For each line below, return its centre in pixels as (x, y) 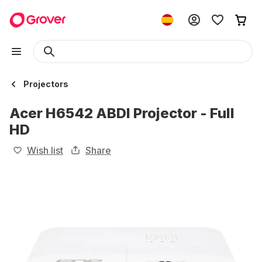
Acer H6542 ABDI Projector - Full (122, 113)
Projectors (46, 84)
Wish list (45, 150)
